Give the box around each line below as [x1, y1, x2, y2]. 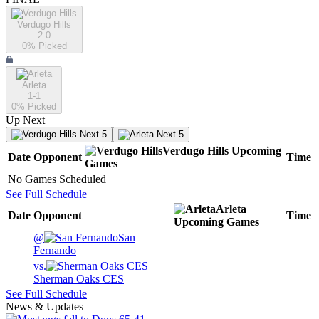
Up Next [6, 114, 45, 127]
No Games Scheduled [8, 173, 106, 186]
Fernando [33, 244, 76, 257]
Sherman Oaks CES [33, 273, 124, 286]
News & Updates [6, 300, 83, 313]
